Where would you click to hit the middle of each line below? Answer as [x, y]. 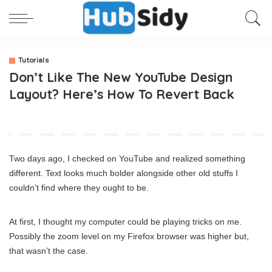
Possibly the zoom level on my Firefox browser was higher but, [129, 236]
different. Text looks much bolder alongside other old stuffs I [124, 173]
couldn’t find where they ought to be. [79, 188]
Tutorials [34, 60]
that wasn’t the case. [49, 251]
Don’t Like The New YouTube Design [121, 77]
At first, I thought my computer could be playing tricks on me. [125, 222]
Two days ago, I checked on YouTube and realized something [127, 158]
